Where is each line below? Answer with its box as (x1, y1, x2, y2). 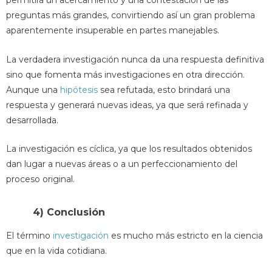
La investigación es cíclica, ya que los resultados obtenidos (6, 143, 252, 155)
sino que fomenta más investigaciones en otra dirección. (6, 69, 245, 80)
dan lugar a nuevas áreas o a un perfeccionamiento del (6, 158, 237, 170)
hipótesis (60, 84, 98, 95)
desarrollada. (6, 114, 58, 126)
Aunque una (6, 84, 60, 95)
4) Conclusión (33, 206, 105, 219)
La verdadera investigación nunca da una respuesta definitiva (6, 53, 264, 65)
